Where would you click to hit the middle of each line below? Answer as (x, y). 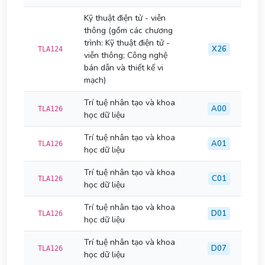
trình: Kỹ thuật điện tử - (127, 43)
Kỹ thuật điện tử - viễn (125, 18)
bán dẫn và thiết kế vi (124, 68)
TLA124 (50, 49)
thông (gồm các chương (128, 30)
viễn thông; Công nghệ (126, 55)
